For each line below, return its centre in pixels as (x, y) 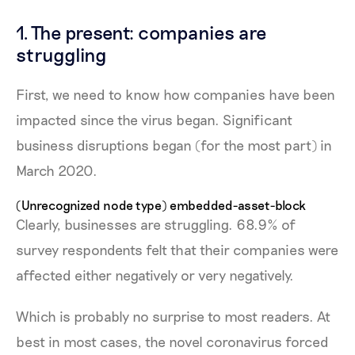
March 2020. (57, 171)
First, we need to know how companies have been (176, 95)
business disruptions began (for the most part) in (174, 145)
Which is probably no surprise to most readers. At (173, 317)
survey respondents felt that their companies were (177, 250)
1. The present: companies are (141, 32)
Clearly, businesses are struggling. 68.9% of (156, 225)
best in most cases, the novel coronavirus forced (172, 342)
